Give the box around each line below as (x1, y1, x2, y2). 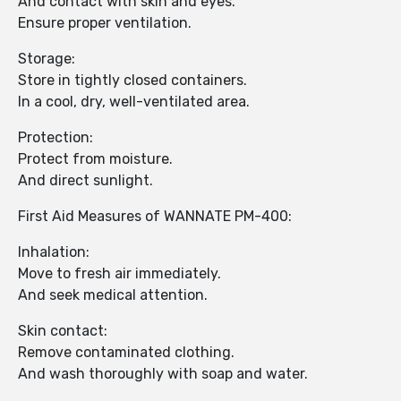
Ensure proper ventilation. (18, 14, 192, 32)
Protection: (18, 129, 93, 147)
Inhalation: (18, 243, 90, 261)
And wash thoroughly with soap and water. (18, 365, 308, 383)
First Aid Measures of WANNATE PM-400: (18, 208, 292, 226)
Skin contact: (18, 322, 107, 340)
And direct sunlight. (18, 172, 153, 190)
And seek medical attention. (18, 286, 208, 304)
